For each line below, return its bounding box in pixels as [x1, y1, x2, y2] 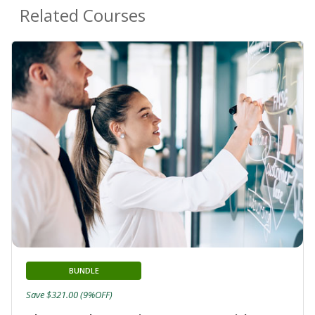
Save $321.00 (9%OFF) [26, 288, 112, 302]
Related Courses [20, 3, 146, 27]
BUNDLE [68, 265, 99, 276]
